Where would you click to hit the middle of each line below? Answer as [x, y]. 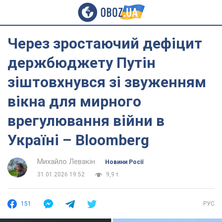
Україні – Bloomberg [78, 140]
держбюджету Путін [82, 63]
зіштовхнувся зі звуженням [107, 82]
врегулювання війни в [86, 121]
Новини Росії [124, 162]
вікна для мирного [74, 101]
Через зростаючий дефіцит [105, 43]
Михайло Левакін [66, 162]
